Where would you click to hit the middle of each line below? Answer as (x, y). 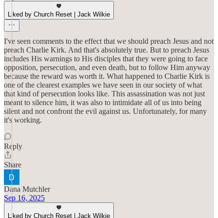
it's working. (23, 120)
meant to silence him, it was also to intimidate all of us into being (103, 102)
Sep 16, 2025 (24, 198)
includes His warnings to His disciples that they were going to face (106, 59)
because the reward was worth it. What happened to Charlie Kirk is (107, 76)
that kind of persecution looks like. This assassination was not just (104, 94)
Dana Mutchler (27, 189)
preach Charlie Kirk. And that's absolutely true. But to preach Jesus (107, 50)
